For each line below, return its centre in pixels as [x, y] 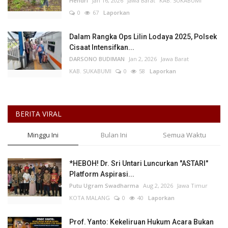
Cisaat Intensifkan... [102, 48]
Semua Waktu [185, 135]
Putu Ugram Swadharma [104, 186]
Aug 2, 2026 [158, 186]
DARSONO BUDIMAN [97, 59]
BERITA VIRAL [38, 114]
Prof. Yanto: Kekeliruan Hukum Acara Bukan [141, 222]
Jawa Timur [192, 186]
